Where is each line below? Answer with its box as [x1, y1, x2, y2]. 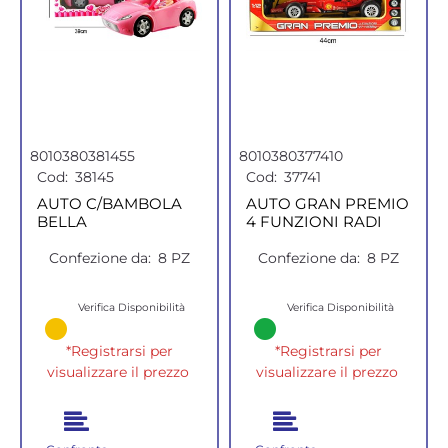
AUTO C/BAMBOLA [37, 194, 182, 214]
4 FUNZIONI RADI [246, 212, 382, 232]
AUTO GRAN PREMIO [246, 194, 409, 214]
